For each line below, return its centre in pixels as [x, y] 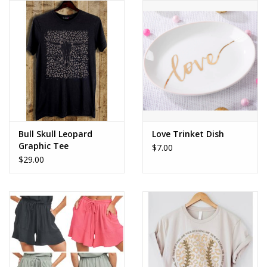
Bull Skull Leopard [55, 134]
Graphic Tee [44, 146]
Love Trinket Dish [188, 134]
